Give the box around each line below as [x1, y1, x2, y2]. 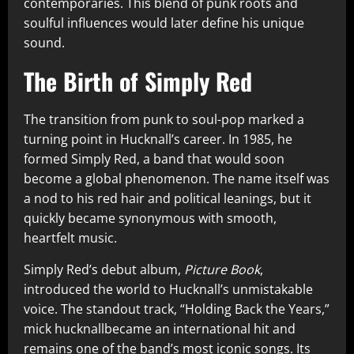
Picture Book [184, 261, 260, 279]
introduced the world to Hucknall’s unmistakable [24, 281, 313, 299]
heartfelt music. [24, 229, 117, 247]
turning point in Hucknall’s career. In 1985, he [24, 130, 292, 149]
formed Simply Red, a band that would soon [24, 150, 284, 168]
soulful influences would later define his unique [24, 14, 304, 32]
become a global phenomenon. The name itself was [24, 170, 330, 188]
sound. [24, 34, 65, 52]
